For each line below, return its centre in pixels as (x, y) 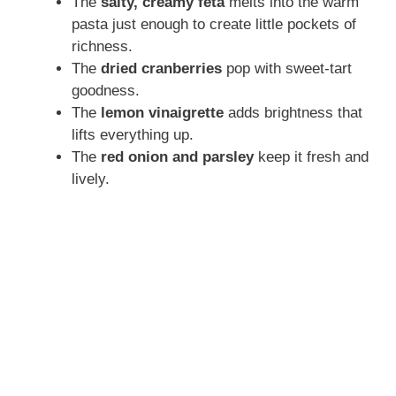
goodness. (106, 91)
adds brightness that (293, 113)
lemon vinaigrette (162, 113)
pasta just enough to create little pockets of (214, 25)
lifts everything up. (133, 135)
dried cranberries (161, 69)
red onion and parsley (177, 157)
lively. (91, 179)
